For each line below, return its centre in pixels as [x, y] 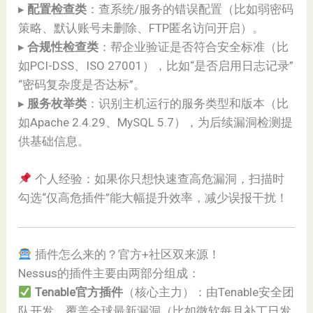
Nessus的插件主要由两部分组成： [109, 274]
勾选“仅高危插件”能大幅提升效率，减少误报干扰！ [153, 198]
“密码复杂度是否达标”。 [82, 85]
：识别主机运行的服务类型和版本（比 [188, 104]
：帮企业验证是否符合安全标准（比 [194, 47]
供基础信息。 [54, 141]
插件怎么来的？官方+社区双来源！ [126, 255]
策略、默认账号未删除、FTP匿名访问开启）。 [141, 28]
